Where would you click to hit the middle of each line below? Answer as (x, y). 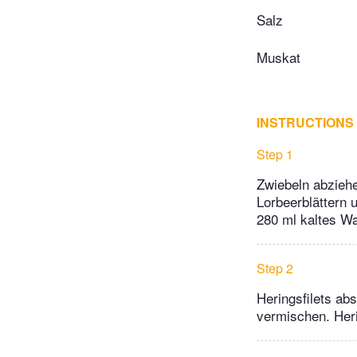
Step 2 (275, 269)
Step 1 (275, 155)
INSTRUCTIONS (305, 123)
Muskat (279, 57)
